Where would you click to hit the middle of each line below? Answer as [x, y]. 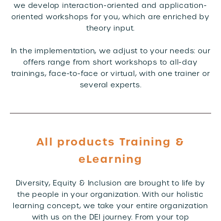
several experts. [110, 85]
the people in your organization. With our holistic [110, 194]
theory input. [110, 28]
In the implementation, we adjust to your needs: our [110, 51]
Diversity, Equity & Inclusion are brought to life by [110, 183]
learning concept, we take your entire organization [110, 206]
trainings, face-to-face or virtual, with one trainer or [110, 74]
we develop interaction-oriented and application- [110, 5]
